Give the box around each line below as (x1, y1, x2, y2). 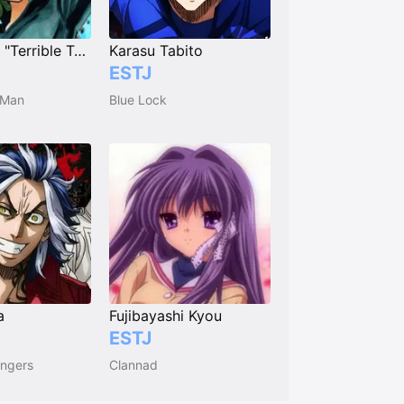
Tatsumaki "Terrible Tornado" (73, 41, 86, 60)
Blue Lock (109, 91, 168, 107)
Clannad (109, 357, 159, 373)
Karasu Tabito (109, 41, 204, 60)
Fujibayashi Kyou (109, 307, 223, 326)
